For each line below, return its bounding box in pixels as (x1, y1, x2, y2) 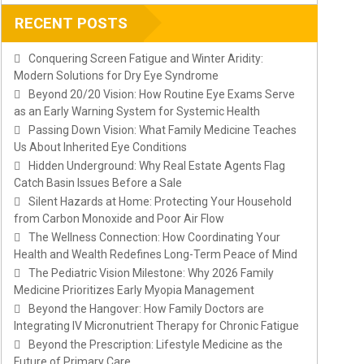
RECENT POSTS (15, 15, 128, 33)
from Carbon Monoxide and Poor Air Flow (14, 212, 224, 226)
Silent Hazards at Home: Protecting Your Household (28, 195, 292, 209)
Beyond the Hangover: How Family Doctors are (28, 302, 264, 316)
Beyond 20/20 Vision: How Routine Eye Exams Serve (28, 88, 295, 102)
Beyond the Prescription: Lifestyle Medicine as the (28, 338, 283, 352)
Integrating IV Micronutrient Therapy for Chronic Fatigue (14, 319, 299, 333)
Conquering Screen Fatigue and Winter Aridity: (28, 52, 263, 66)
